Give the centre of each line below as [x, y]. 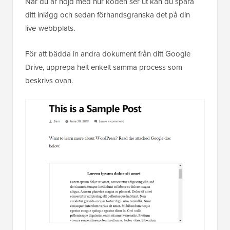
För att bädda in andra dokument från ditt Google [108, 67]
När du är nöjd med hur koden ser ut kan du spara [110, 14]
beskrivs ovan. [49, 93]
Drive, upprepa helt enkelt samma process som [104, 80]
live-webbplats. [50, 41]
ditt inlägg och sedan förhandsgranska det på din [108, 28]
